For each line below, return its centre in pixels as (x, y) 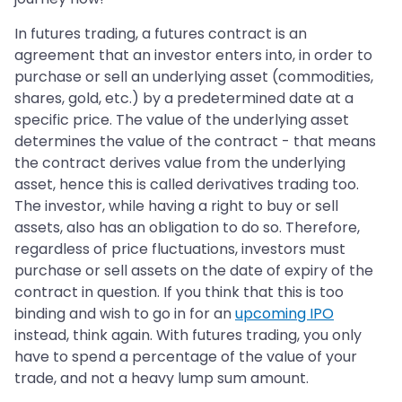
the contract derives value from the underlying (180, 163)
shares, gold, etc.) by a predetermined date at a (184, 99)
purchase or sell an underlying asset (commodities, (194, 77)
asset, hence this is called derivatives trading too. (187, 185)
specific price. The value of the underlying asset (182, 120)
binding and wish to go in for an (125, 314)
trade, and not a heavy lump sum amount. (162, 379)
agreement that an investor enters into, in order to (193, 56)
